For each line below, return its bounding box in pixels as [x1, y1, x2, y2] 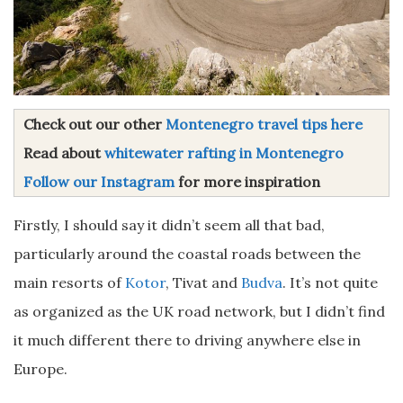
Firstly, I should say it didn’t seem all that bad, [13, 216, 325, 234]
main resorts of [13, 273, 125, 291]
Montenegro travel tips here [166, 115, 363, 133]
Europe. [13, 360, 67, 378]
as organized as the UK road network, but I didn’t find [13, 302, 385, 320]
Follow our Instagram [23, 173, 175, 191]
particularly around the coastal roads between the [13, 245, 361, 263]
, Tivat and [166, 273, 241, 291]
